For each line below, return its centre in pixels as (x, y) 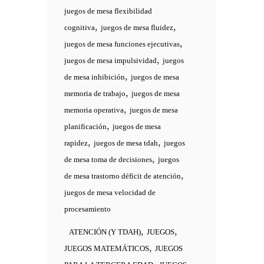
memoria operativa (94, 110)
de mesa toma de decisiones (108, 159)
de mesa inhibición (95, 77)
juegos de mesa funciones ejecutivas (122, 44)
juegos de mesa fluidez (137, 27)
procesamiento (88, 209)
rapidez (76, 143)
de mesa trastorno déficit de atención (123, 176)
